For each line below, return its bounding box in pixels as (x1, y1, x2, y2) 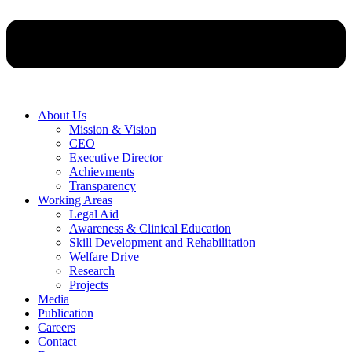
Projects (69, 277, 108, 291)
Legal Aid (69, 207, 119, 221)
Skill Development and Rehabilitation (69, 235, 255, 249)
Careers (38, 320, 75, 334)
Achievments (69, 164, 134, 178)
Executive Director (69, 150, 163, 164)
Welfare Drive (69, 249, 139, 263)
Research (69, 263, 115, 277)
